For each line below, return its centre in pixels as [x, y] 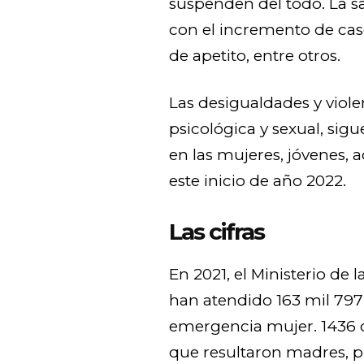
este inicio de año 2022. [258, 180]
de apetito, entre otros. [255, 55]
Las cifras [217, 231]
